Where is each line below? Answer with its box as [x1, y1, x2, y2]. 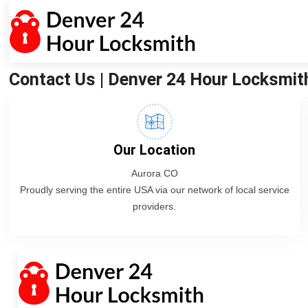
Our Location [113, 142, 196, 159]
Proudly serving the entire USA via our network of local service [19, 184, 289, 196]
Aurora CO [131, 168, 178, 179]
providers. [133, 201, 177, 212]
